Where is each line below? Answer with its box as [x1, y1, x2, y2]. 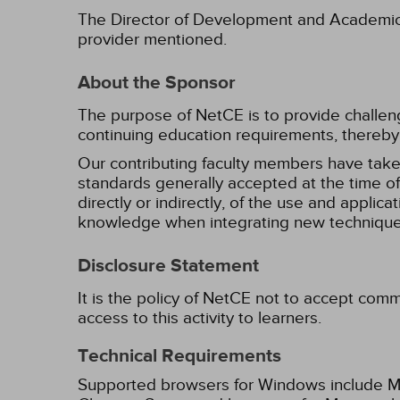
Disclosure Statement [78, 254, 259, 278]
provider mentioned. [78, 29, 227, 49]
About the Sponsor [78, 71, 236, 95]
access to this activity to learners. [78, 308, 321, 328]
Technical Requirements [78, 345, 281, 368]
